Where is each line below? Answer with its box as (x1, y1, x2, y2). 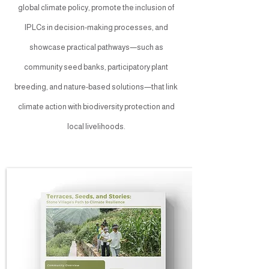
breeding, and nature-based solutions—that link (14, 82, 178, 91)
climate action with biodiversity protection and (17, 102, 175, 111)
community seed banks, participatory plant (24, 62, 168, 71)
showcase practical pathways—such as (29, 43, 163, 52)
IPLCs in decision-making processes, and (24, 23, 168, 32)
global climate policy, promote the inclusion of (18, 3, 174, 12)
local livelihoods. (67, 122, 125, 131)
